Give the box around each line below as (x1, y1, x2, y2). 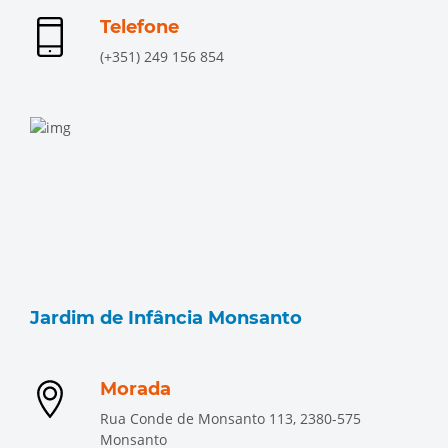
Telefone (100, 16, 179, 38)
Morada (100, 378, 171, 400)
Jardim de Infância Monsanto (30, 307, 302, 329)
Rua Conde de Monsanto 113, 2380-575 (100, 409, 361, 428)
